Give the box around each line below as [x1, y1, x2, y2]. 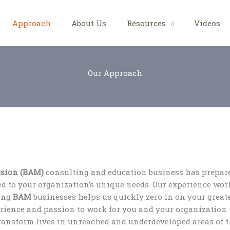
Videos [194, 18, 220, 28]
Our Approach [88, 68, 142, 78]
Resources [126, 18, 166, 28]
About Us [71, 18, 106, 28]
